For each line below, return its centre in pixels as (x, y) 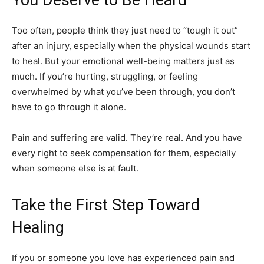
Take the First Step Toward (106, 205)
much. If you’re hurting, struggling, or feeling (105, 76)
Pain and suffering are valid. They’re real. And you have (127, 137)
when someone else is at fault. (75, 168)
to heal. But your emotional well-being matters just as (123, 61)
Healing (38, 227)
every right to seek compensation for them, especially (124, 153)
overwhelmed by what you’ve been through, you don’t (123, 91)
